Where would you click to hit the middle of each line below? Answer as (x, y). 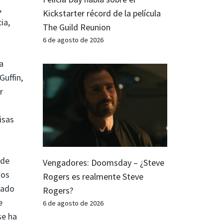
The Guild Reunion (77, 27)
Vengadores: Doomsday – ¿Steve (104, 162)
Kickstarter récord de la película (102, 13)
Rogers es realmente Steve (93, 176)
